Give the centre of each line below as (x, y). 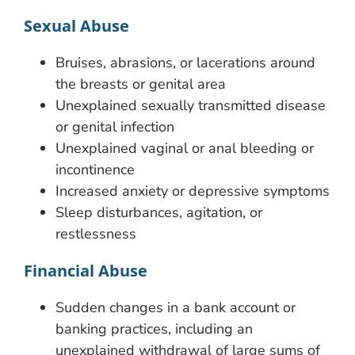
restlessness (96, 233)
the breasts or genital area (141, 84)
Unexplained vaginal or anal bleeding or (185, 148)
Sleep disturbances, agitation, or (159, 212)
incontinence (95, 169)
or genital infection (115, 126)
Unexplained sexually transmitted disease (191, 105)
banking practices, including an (154, 328)
